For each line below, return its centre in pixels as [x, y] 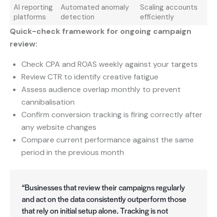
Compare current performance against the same [108, 139]
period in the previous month [73, 152]
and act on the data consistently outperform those [104, 199]
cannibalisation [48, 102]
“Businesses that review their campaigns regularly [103, 187]
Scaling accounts [169, 7]
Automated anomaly [94, 7]
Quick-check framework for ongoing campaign [101, 31]
